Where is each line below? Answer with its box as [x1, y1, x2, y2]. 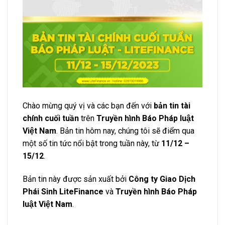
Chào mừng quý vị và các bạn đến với [23, 101, 154, 111]
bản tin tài [154, 101, 190, 111]
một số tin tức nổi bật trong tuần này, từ [23, 139, 161, 149]
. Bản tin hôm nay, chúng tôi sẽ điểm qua [56, 126, 194, 136]
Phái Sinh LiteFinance [23, 186, 103, 196]
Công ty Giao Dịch [129, 174, 195, 184]
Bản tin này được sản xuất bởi [23, 174, 129, 184]
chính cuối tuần [23, 114, 79, 124]
